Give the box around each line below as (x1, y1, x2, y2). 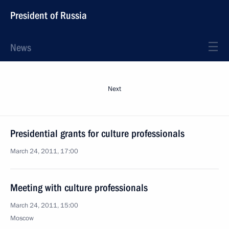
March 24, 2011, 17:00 (10, 147, 78, 156)
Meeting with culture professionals (10, 181, 148, 194)
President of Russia (10, 9, 87, 21)
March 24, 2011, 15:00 (10, 201, 78, 210)
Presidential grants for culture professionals (10, 127, 185, 140)
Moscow (10, 214, 34, 223)
